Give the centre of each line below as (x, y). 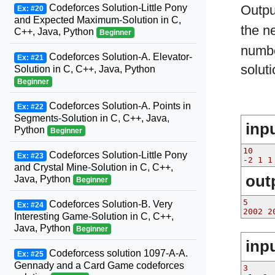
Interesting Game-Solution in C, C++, (94, 216)
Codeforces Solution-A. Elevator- (119, 57)
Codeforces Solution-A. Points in (118, 106)
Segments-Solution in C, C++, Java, (92, 118)
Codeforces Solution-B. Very (109, 204)
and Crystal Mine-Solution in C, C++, (94, 167)
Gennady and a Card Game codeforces (99, 265)
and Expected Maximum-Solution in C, (98, 20)
